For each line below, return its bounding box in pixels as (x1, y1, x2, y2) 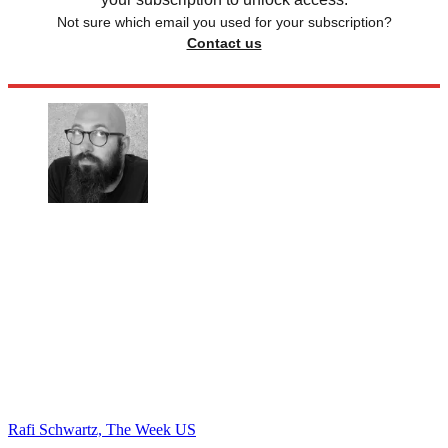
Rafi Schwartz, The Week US (8, 420, 196, 438)
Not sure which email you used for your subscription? (56, 13, 392, 30)
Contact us (186, 34, 262, 51)
